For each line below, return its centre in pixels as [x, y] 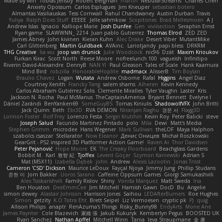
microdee [65, 129]
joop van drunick [79, 52]
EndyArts [171, 206]
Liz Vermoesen [140, 200]
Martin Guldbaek [81, 45]
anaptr [57, 206]
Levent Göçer [113, 155]
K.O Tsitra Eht [70, 200]
